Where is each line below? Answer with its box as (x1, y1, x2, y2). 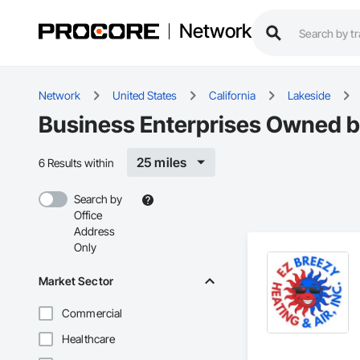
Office (74, 208, 102, 223)
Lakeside (288, 88, 330, 103)
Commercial (62, 306, 123, 321)
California (209, 88, 256, 103)
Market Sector (39, 274, 113, 288)
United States (112, 88, 177, 103)
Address (74, 224, 115, 239)
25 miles (137, 154, 187, 171)
